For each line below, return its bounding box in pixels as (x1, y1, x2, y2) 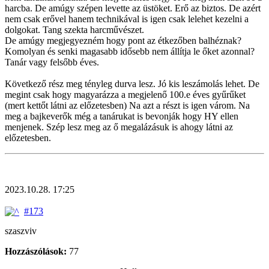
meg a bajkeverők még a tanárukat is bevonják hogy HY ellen (5, 110, 238, 121)
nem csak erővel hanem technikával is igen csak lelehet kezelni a (5, 13, 249, 24)
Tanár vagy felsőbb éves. (5, 56, 99, 67)
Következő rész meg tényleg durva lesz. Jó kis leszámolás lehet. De (5, 78, 259, 89)
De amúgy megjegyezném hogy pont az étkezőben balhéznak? (5, 35, 241, 46)
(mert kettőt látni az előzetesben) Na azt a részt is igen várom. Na (5, 100, 250, 110)
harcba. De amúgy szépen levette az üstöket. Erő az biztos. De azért (5, 2, 261, 13)
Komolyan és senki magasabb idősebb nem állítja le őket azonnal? (5, 46, 255, 56)
